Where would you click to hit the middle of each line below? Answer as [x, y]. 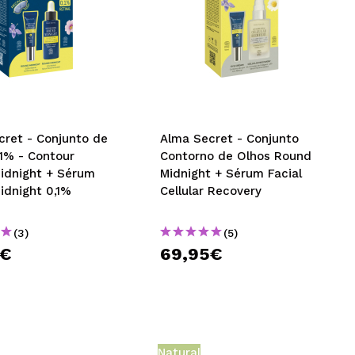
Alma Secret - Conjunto [230, 139]
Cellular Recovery [211, 191]
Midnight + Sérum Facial [231, 174]
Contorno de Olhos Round [236, 156]
